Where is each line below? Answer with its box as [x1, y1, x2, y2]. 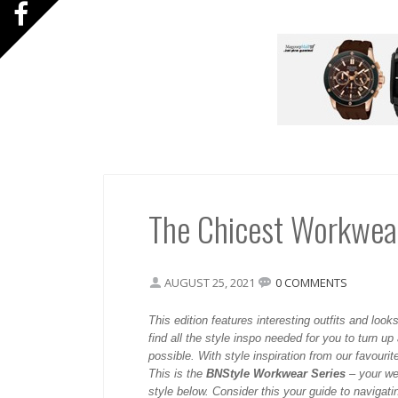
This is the [148, 367, 206, 380]
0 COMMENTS [275, 275, 347, 291]
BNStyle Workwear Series [206, 367, 346, 380]
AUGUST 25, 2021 [164, 275, 258, 291]
